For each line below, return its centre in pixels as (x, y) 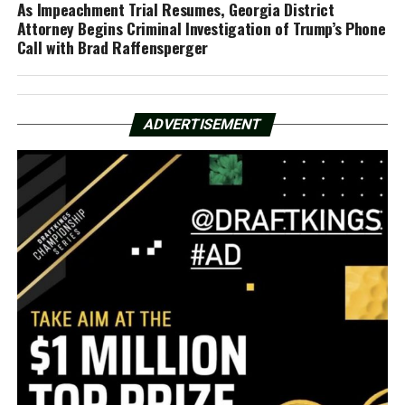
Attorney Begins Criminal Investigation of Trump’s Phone (201, 28)
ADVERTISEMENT (202, 124)
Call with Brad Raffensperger (112, 47)
